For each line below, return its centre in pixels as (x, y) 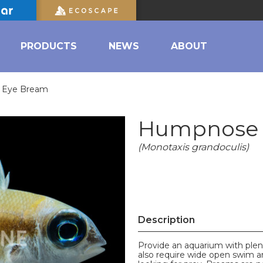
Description (166, 220)
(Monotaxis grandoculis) (193, 147)
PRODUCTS (49, 46)
